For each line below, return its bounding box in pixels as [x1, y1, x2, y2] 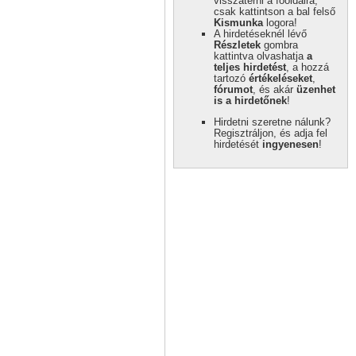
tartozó [214, 72, 249, 84]
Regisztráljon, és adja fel [214, 126, 327, 139]
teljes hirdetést [214, 60, 286, 73]
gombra [261, 38, 298, 51]
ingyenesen [262, 137, 319, 150]
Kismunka [214, 16, 263, 29]
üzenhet [296, 83, 335, 95]
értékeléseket [249, 72, 312, 84]
